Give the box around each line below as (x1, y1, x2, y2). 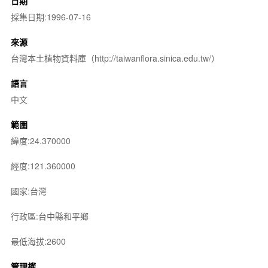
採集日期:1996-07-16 (10, 10, 91, 23)
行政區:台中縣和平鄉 (10, 209, 89, 222)
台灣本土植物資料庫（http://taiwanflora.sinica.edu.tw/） (10, 51, 220, 64)
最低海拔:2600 (10, 234, 66, 247)
